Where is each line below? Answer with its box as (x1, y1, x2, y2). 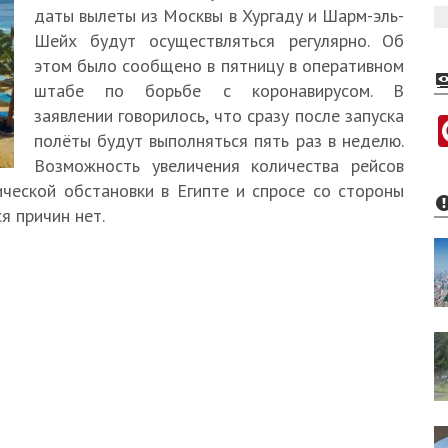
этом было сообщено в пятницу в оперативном (34, 54, 404, 77)
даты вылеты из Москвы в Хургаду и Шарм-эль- (34, 4, 404, 27)
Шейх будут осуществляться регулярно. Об (34, 29, 404, 52)
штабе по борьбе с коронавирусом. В (34, 79, 404, 102)
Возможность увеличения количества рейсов (34, 154, 404, 177)
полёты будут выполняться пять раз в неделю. (34, 129, 404, 152)
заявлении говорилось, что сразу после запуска (34, 104, 404, 127)
